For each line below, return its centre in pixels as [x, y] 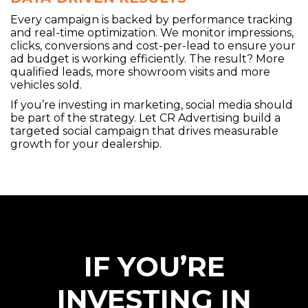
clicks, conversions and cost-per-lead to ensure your [153, 45]
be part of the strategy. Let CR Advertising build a [145, 118]
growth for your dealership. [86, 144]
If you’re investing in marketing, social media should [152, 104]
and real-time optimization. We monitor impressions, [152, 32]
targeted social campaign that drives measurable [144, 131]
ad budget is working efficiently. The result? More [147, 58]
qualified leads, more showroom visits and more [140, 71]
